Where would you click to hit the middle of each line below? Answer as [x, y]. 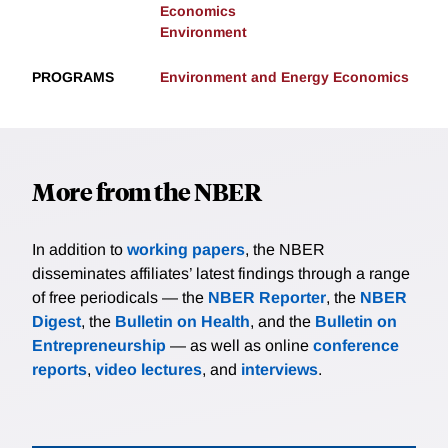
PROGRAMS [73, 77]
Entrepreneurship [99, 346]
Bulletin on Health [182, 322]
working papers [186, 250]
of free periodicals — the [120, 298]
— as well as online [239, 346]
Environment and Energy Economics [284, 77]
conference [356, 346]
